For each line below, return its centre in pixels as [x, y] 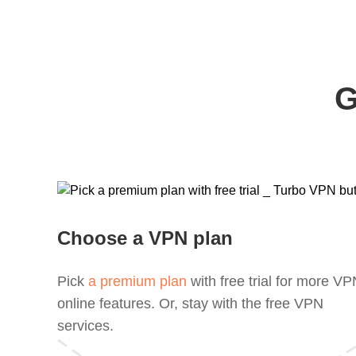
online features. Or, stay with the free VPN [190, 304]
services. [85, 326]
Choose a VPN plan [145, 238]
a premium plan [137, 281]
